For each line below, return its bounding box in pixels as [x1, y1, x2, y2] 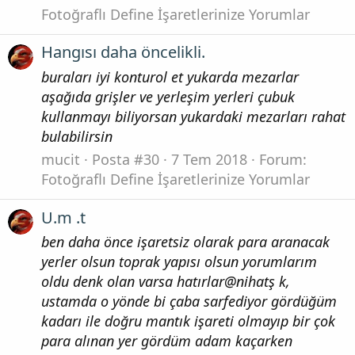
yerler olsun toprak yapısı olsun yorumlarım [41, 252, 317, 272]
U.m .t [41, 206, 86, 228]
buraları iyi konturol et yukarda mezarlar [41, 67, 299, 86]
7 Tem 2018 [171, 150, 247, 170]
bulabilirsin [41, 126, 113, 146]
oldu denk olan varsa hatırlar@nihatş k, [41, 272, 290, 292]
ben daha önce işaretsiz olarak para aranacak [41, 232, 330, 252]
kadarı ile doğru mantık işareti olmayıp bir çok [41, 311, 335, 331]
